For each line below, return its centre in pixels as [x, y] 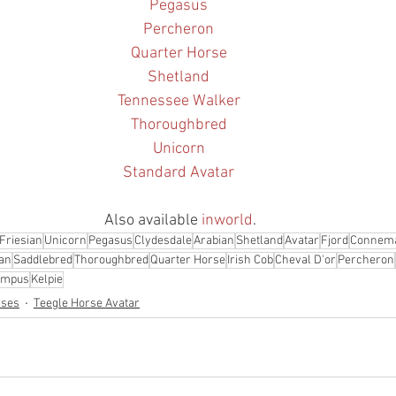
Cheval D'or [305, 260]
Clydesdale [163, 240]
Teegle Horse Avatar [87, 304]
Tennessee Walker [179, 101]
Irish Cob [250, 260]
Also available [153, 220]
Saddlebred [43, 260]
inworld [227, 220]
